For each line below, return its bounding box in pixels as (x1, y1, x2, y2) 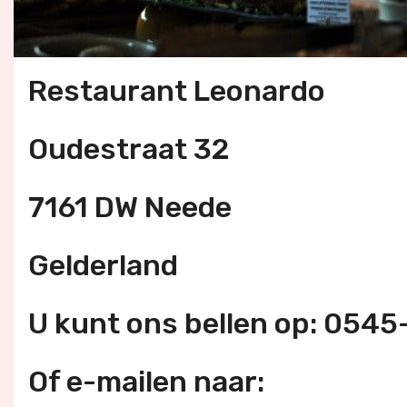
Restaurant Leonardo (28, 74, 325, 108)
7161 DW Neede (28, 190, 232, 224)
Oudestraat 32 (28, 132, 230, 166)
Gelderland (28, 248, 178, 283)
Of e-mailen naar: (28, 364, 264, 399)
